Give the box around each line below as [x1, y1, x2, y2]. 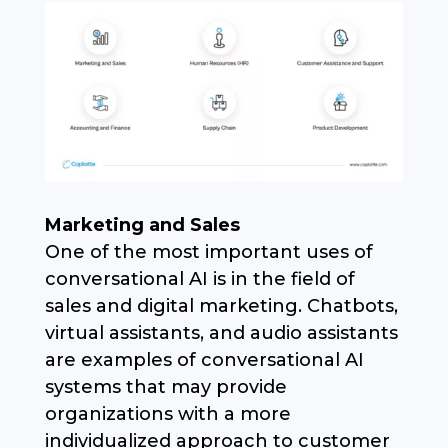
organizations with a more [44, 403, 291, 426]
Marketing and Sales [44, 214, 240, 237]
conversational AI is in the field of [44, 268, 355, 291]
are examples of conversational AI [44, 349, 364, 372]
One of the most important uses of [44, 241, 373, 264]
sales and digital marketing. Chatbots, [44, 295, 398, 318]
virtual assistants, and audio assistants [44, 322, 398, 345]
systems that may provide [44, 376, 287, 399]
